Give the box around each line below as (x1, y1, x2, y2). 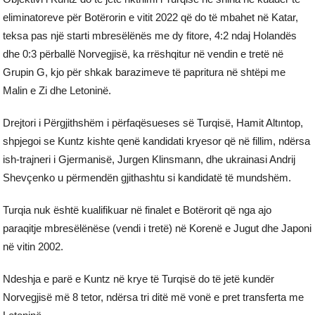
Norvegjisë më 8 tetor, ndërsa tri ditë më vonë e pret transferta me (3, 290, 304, 303)
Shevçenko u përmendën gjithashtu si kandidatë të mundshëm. (3, 171, 292, 184)
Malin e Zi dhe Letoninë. (3, 84, 112, 96)
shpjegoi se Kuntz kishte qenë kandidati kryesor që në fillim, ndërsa (3, 134, 311, 147)
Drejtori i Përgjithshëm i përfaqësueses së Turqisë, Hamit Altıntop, (3, 116, 304, 129)
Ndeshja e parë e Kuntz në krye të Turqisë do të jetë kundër (3, 272, 275, 285)
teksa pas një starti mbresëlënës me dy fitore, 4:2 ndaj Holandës (3, 29, 297, 41)
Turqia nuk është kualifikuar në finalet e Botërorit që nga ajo (3, 203, 272, 216)
